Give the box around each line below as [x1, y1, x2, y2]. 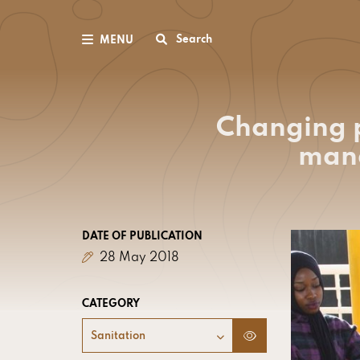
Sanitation [91, 331, 145, 342]
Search [176, 35, 212, 46]
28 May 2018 [96, 252, 179, 264]
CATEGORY [82, 299, 140, 309]
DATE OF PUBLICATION [82, 231, 202, 242]
